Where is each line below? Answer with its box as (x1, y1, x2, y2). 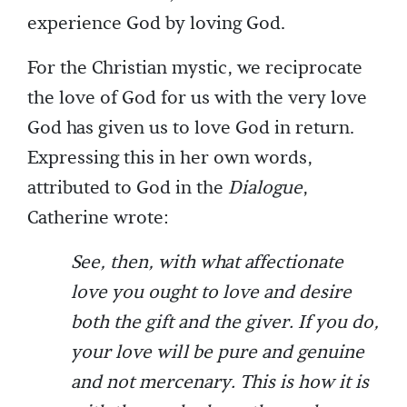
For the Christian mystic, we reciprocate (27, 56, 362, 81)
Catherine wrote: (27, 206, 169, 231)
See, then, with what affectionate (71, 251, 343, 275)
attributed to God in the (27, 176, 228, 201)
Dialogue (228, 176, 303, 201)
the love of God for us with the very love (27, 86, 367, 111)
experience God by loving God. (27, 12, 285, 36)
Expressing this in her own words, (27, 146, 313, 171)
